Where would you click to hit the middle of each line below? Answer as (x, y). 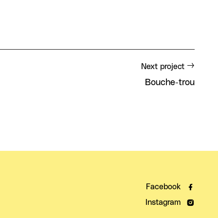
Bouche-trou (170, 82)
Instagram (163, 202)
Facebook (163, 187)
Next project (163, 66)
